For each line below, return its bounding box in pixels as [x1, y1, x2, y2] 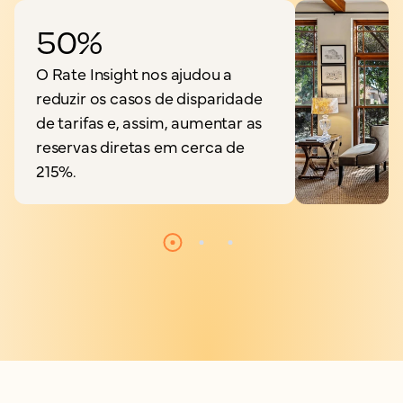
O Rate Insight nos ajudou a [36, 62, 233, 85]
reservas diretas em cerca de [36, 135, 245, 158]
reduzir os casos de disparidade [36, 86, 263, 110]
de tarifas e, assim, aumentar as [36, 111, 263, 134]
